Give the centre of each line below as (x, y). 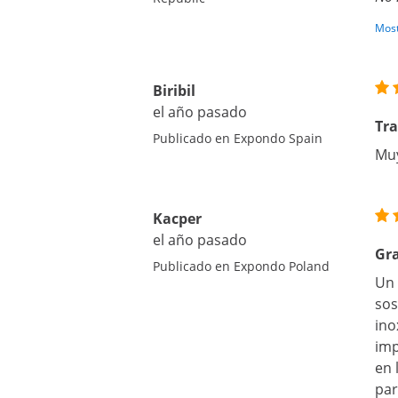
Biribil (174, 91)
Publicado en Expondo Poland (241, 266)
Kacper (177, 219)
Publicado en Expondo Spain (238, 138)
